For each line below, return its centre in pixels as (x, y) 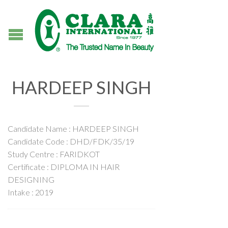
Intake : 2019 (31, 192)
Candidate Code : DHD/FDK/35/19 (71, 141)
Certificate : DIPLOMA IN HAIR (64, 167)
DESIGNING (31, 179)
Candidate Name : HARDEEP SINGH (73, 129)
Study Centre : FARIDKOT (54, 154)
